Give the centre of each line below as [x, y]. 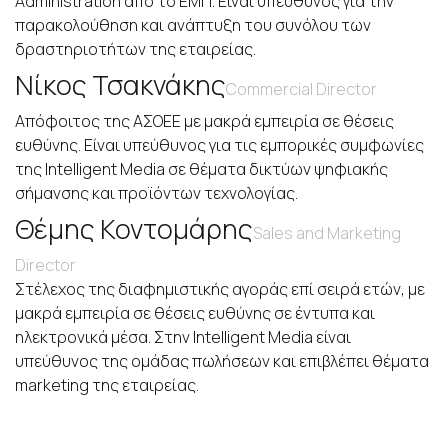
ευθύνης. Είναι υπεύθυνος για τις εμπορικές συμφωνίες [219, 144]
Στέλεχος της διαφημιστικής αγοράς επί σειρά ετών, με [220, 288]
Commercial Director [301, 88]
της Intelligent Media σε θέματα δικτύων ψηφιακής [201, 168]
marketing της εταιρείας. [107, 384]
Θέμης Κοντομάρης [134, 228]
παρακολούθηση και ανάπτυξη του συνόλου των [193, 24]
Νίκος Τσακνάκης [120, 84]
